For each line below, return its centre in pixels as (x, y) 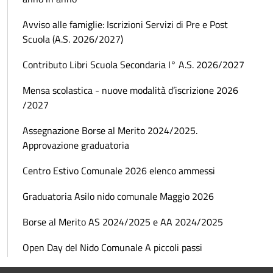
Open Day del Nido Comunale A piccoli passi (112, 247)
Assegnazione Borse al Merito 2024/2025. (111, 130)
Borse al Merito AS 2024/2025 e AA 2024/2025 (123, 222)
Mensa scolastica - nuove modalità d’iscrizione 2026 (130, 90)
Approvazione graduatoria (76, 145)
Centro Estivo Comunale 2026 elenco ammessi (119, 170)
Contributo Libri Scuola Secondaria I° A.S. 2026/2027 (133, 64)
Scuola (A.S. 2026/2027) (73, 39)
